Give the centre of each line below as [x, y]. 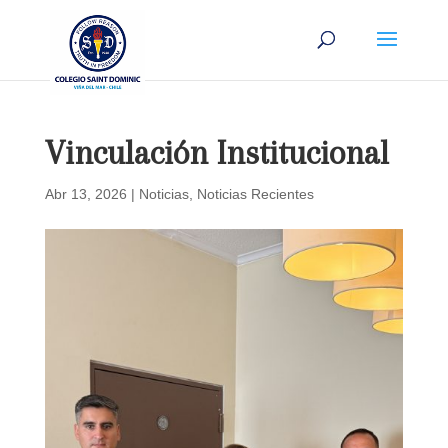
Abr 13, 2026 [85, 194]
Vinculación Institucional [216, 153]
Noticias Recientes [255, 194]
